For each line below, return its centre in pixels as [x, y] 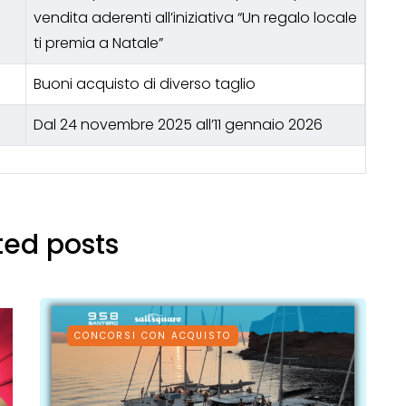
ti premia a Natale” [98, 43]
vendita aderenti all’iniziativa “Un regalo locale [195, 18]
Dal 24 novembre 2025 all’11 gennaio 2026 [178, 125]
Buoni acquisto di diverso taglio [145, 84]
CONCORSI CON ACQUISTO [153, 336]
